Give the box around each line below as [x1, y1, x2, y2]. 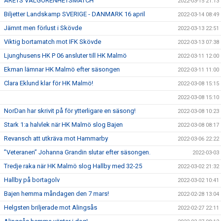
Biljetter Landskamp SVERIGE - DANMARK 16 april [4, 10, 145, 18]
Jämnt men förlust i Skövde [4, 24, 82, 32]
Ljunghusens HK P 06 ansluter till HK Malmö [4, 52, 127, 60]
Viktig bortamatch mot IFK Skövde [4, 38, 101, 46]
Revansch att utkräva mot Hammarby [4, 135, 108, 143]
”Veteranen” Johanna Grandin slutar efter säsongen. [4, 148, 152, 156]
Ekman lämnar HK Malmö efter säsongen [4, 66, 120, 74]
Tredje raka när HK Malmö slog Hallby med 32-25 [4, 162, 142, 170]
